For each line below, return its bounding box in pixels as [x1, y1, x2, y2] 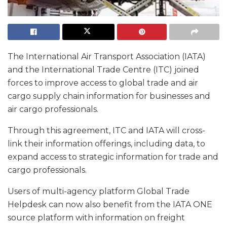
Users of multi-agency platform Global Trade [8, 186, 190, 197]
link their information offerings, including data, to [8, 139, 205, 149]
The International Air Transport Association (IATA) [8, 52, 206, 62]
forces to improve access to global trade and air [8, 78, 198, 88]
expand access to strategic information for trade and [8, 152, 218, 162]
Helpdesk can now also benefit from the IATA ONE [8, 200, 212, 210]
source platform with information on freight [8, 213, 185, 223]
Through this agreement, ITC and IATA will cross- [8, 126, 205, 136]
